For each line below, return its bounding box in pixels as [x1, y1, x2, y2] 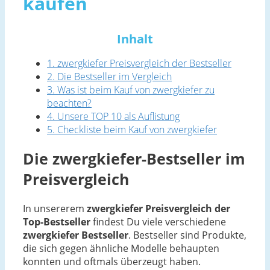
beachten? [47, 96, 92, 110]
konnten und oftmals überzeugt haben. [23, 255, 201, 269]
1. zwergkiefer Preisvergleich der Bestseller [47, 56, 231, 70]
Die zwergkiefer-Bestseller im [23, 148, 245, 169]
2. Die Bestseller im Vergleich [47, 69, 172, 83]
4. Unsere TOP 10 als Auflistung [47, 109, 180, 123]
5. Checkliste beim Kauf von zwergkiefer [47, 122, 217, 136]
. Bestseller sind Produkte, [128, 228, 246, 242]
